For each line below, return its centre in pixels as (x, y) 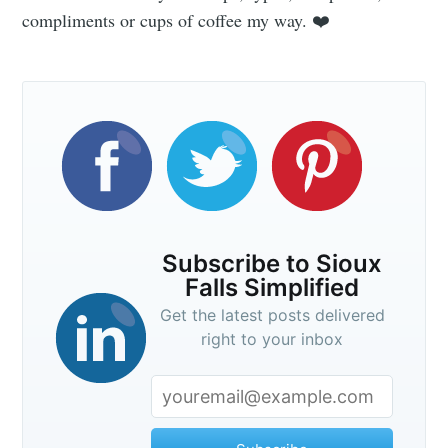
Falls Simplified (272, 288)
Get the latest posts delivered (272, 315)
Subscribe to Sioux (272, 264)
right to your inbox (272, 339)
